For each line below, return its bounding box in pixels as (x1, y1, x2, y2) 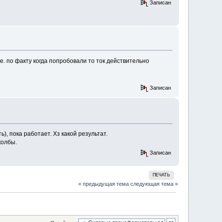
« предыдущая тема (78, 180, 129, 187)
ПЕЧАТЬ (153, 172, 170, 177)
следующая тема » (130, 180, 178, 187)
